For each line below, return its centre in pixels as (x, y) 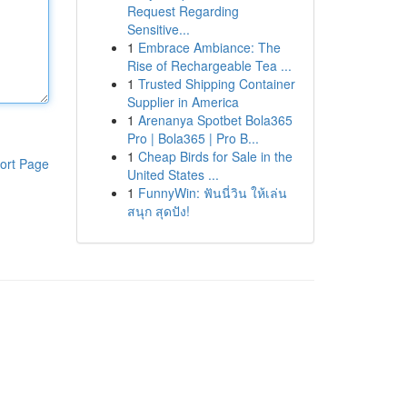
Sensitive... (158, 29)
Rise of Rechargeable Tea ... (209, 65)
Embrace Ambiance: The (209, 47)
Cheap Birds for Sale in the (215, 156)
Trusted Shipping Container (216, 84)
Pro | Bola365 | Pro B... (193, 138)
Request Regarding (183, 11)
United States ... (173, 174)
